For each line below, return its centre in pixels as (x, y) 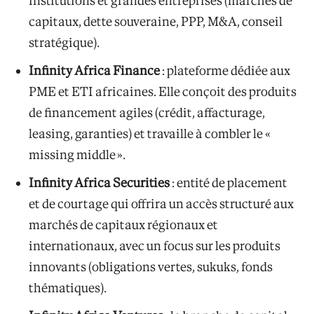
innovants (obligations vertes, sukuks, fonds (151, 266)
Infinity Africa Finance (94, 70)
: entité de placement (228, 182)
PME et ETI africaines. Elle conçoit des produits (163, 91)
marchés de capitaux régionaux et (123, 224)
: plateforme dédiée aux (225, 70)
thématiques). (68, 287)
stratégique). (64, 42)
